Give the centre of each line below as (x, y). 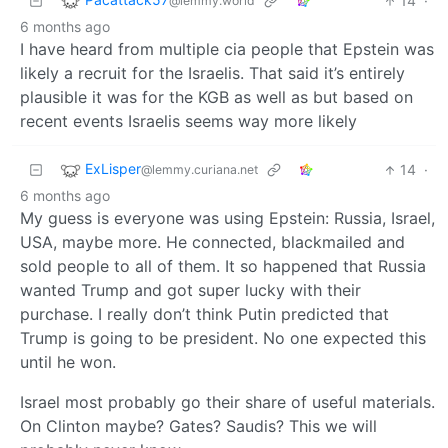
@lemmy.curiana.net (199, 170)
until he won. (68, 362)
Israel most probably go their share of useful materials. (227, 402)
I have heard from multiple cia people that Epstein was (227, 49)
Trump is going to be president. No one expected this (223, 338)
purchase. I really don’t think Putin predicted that (204, 314)
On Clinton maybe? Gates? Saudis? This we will (198, 426)
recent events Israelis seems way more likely (188, 121)
